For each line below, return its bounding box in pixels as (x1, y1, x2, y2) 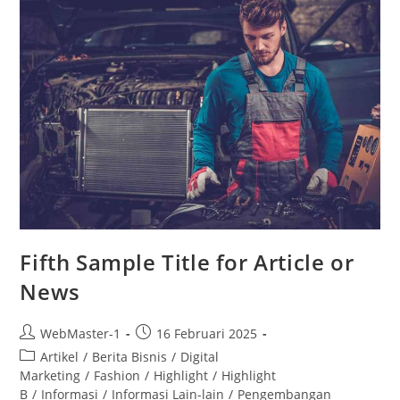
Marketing (20, 366, 81, 384)
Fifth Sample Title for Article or (20, 246, 354, 277)
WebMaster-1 (40, 324, 121, 342)
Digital (180, 347, 220, 365)
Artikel (40, 347, 79, 365)
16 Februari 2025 (156, 324, 258, 342)
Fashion (94, 366, 141, 384)
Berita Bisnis (92, 347, 168, 365)
